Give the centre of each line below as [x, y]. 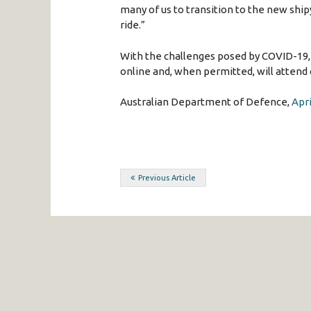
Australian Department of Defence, [206, 102]
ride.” [133, 25]
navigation [178, 207]
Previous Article [167, 177]
